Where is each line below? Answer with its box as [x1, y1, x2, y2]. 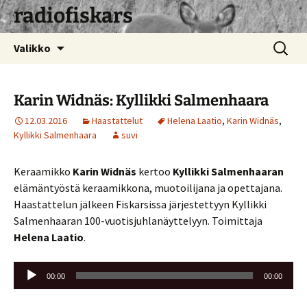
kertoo [136, 164, 173, 178]
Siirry [64, 34, 88, 47]
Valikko [14, 41, 51, 55]
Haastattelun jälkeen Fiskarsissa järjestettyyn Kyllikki [14, 197, 267, 211]
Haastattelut [92, 114, 143, 127]
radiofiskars [14, 3, 133, 28]
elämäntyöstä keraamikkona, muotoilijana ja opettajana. [14, 181, 282, 195]
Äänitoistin [13, 262, 65, 276]
